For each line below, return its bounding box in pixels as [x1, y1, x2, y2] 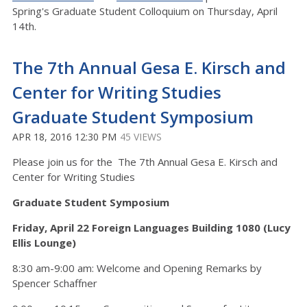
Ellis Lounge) [12, 236, 79, 249]
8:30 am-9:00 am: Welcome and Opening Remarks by [12, 261, 262, 275]
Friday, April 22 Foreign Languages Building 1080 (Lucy [12, 221, 291, 234]
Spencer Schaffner [12, 276, 97, 290]
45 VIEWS [120, 130, 162, 143]
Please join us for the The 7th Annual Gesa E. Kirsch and [12, 155, 278, 169]
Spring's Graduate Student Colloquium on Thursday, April [12, 4, 278, 18]
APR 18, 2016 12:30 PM [12, 130, 116, 143]
